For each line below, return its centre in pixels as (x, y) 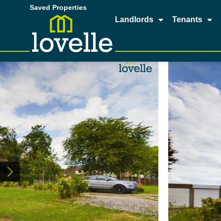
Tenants (187, 19)
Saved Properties (59, 7)
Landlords (134, 19)
